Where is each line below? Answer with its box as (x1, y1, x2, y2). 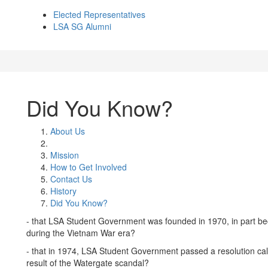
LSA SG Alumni (53, 20, 111, 32)
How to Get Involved (50, 161, 127, 173)
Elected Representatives (53, 8, 145, 20)
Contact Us (50, 173, 92, 185)
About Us (50, 125, 85, 137)
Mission (50, 149, 79, 161)
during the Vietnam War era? (26, 227, 135, 239)
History (50, 185, 77, 197)
